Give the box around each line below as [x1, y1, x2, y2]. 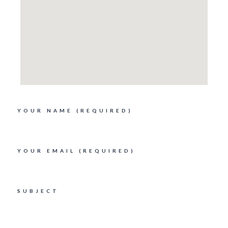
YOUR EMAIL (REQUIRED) [17, 147, 135, 154]
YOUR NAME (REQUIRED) [17, 107, 133, 113]
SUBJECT [17, 187, 59, 194]
